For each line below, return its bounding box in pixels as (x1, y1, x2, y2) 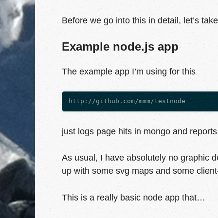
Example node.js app (62, 40, 179, 54)
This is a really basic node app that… (62, 192, 205, 202)
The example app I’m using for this (62, 66, 196, 77)
